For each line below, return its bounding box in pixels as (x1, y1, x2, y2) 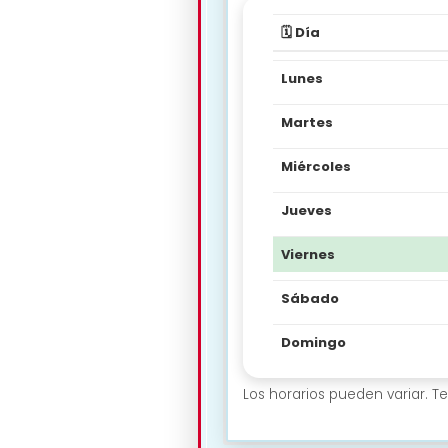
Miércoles (281, 156, 351, 176)
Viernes (281, 244, 335, 264)
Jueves (281, 200, 332, 220)
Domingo (281, 332, 346, 352)
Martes (281, 112, 333, 132)
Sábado (281, 288, 339, 308)
